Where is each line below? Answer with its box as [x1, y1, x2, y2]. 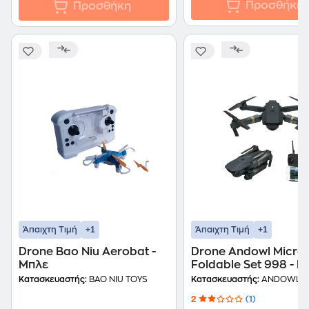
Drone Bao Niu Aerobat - [19, 246, 156, 257]
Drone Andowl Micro [191, 246, 305, 257]
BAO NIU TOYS [87, 275, 147, 283]
